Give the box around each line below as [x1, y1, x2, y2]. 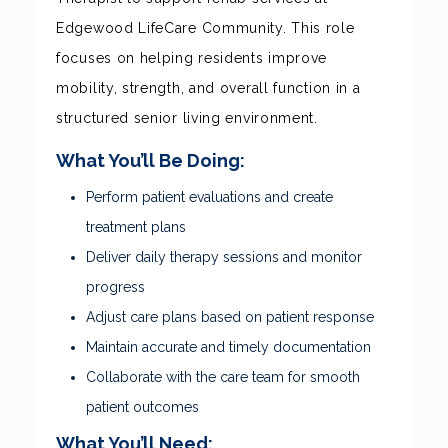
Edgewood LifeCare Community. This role [56, 20, 355, 36]
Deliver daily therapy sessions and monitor [86, 249, 362, 265]
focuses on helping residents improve [56, 50, 328, 66]
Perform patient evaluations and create [86, 189, 333, 205]
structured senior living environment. [56, 110, 318, 126]
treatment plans [86, 219, 186, 235]
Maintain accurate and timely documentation [86, 339, 371, 355]
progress [86, 279, 145, 295]
